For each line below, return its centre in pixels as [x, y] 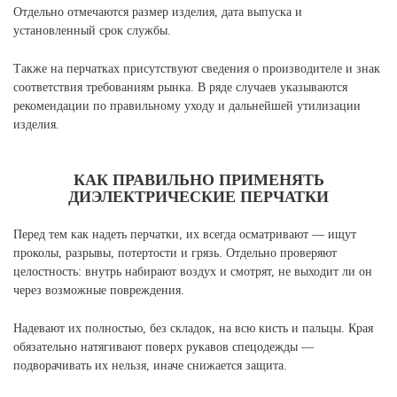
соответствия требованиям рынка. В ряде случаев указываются [180, 87]
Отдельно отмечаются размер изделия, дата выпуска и [158, 12]
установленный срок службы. [92, 31]
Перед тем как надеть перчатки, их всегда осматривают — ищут [185, 234]
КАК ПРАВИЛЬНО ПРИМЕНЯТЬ [198, 180]
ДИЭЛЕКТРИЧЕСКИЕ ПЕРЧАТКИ [198, 197]
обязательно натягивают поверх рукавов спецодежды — [163, 347]
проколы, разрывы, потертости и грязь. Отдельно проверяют [175, 253]
